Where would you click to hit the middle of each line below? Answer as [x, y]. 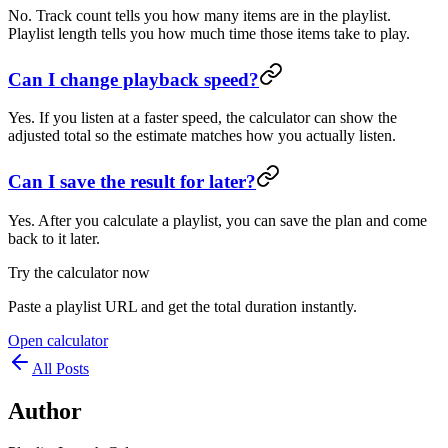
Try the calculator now [79, 272]
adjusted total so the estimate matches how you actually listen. [202, 136]
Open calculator [58, 340]
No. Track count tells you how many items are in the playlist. [199, 15]
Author [45, 410]
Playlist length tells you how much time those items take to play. [209, 33]
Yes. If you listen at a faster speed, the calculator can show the [202, 118]
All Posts [60, 368]
